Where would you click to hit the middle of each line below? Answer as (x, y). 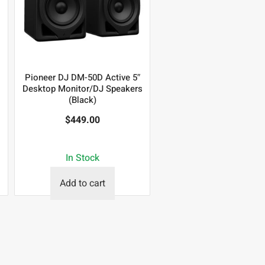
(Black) (82, 100)
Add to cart (82, 183)
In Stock (82, 158)
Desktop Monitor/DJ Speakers (82, 88)
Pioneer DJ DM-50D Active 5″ (82, 77)
